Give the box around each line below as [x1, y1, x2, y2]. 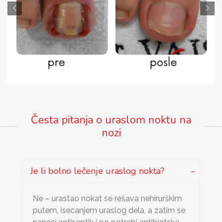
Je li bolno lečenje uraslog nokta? [30, 165, 165, 177]
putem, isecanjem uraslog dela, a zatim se [33, 206, 185, 216]
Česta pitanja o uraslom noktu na [31, 112, 191, 128]
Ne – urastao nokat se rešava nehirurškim [33, 194, 182, 204]
